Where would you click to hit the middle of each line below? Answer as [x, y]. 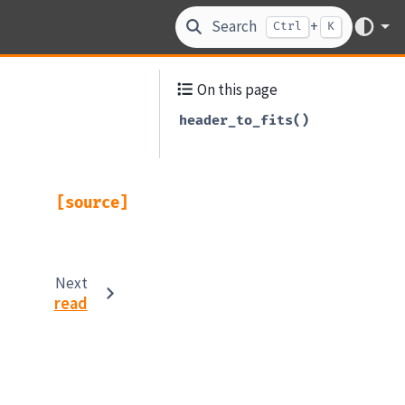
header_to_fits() [245, 120]
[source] [92, 202]
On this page [236, 89]
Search [234, 27]
